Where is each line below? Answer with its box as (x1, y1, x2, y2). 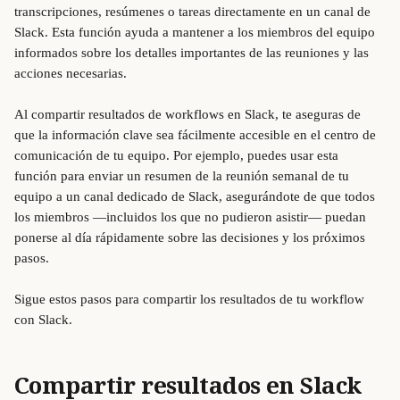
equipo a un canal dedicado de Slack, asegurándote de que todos (14, 189, 379, 204)
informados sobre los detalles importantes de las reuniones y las (14, 46, 372, 60)
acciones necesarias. (14, 66, 127, 80)
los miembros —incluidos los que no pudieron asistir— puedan (14, 210, 370, 224)
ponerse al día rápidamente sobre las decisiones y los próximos (14, 230, 369, 245)
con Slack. (14, 312, 72, 327)
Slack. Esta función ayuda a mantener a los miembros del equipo (14, 25, 379, 39)
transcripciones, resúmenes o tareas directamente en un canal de (14, 4, 374, 19)
